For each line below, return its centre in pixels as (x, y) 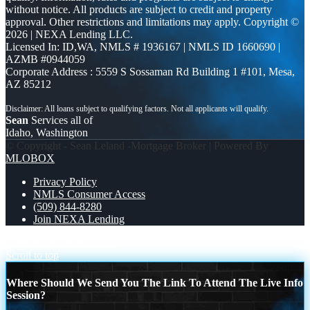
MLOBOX (30, 158)
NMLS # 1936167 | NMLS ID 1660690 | (190, 47)
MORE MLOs (83, 243)
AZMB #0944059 (45, 60)
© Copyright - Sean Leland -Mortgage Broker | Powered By (137, 146)
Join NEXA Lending (79, 219)
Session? (26, 295)
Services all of (61, 120)
